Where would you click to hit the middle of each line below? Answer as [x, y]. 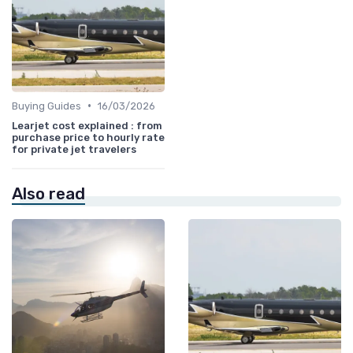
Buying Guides [46, 106]
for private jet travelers [74, 149]
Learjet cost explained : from [87, 125]
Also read [48, 193]
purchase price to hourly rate [88, 137]
